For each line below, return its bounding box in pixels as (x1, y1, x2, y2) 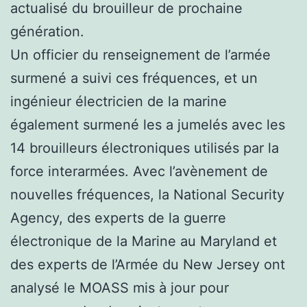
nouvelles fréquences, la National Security (10, 186, 284, 203)
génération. (10, 23, 84, 40)
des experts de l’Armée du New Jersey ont (10, 256, 285, 273)
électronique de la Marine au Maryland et (10, 232, 277, 249)
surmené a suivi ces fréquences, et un (10, 69, 258, 86)
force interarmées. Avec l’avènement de (10, 162, 268, 180)
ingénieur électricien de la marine (10, 93, 227, 110)
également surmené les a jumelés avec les (10, 116, 285, 133)
